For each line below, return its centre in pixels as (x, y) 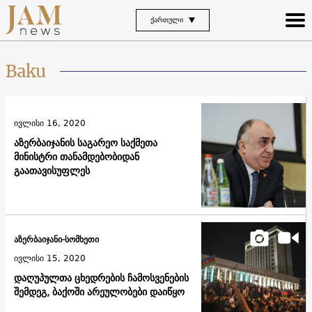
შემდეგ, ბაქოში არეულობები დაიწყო (99, 292)
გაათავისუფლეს (52, 170)
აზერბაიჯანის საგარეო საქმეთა (86, 142)
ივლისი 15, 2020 (50, 258)
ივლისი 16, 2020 (50, 123)
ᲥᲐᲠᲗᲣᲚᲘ (167, 19)
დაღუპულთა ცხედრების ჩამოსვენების (101, 278)
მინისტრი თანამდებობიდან (77, 156)
